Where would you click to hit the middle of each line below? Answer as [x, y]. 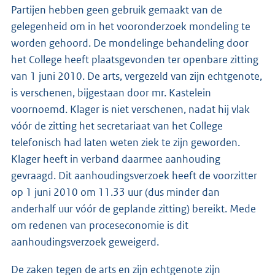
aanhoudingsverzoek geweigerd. [85, 242]
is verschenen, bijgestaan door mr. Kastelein [111, 92]
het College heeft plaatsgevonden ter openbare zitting [135, 59]
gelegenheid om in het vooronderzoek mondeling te [131, 26]
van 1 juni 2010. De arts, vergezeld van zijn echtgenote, [137, 76]
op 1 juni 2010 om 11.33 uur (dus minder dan [115, 192]
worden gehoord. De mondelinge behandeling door [130, 43]
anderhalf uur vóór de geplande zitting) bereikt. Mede [134, 208]
